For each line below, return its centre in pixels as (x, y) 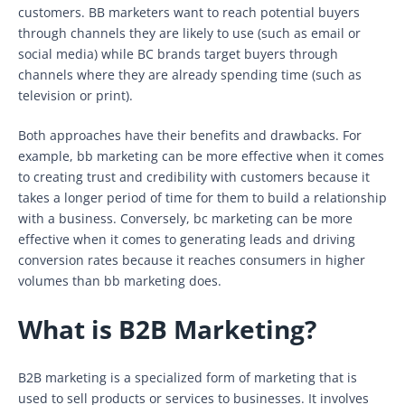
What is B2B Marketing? (167, 329)
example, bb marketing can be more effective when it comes (201, 155)
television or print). (75, 95)
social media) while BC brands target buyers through (178, 53)
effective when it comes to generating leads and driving (187, 239)
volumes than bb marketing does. (120, 280)
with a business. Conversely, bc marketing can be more (185, 218)
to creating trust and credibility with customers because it (194, 176)
